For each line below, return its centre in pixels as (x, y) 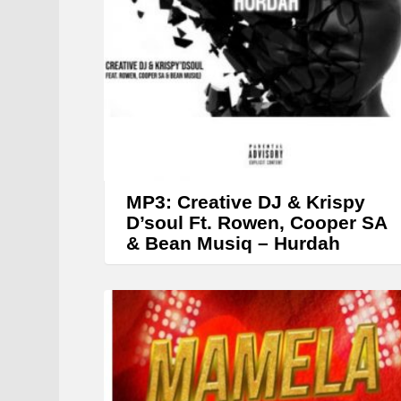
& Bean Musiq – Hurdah (233, 243)
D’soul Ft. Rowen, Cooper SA (256, 223)
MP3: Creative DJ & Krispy (246, 202)
